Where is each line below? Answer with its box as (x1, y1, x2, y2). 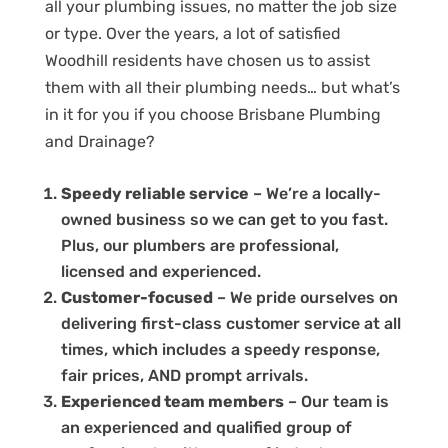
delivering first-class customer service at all (60, 313, 401, 333)
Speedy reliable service (60, 183, 249, 203)
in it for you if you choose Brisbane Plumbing (44, 104, 381, 124)
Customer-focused (60, 287, 213, 307)
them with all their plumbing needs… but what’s (44, 77, 400, 97)
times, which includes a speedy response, (60, 339, 380, 359)
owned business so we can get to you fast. (60, 209, 388, 229)
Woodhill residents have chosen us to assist (44, 50, 370, 70)
